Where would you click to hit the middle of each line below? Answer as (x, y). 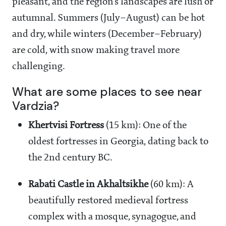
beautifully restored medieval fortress (108, 201)
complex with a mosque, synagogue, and (112, 217)
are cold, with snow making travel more (96, 51)
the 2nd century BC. (70, 158)
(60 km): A (171, 185)
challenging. (39, 67)
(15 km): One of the (145, 126)
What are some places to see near (107, 92)
